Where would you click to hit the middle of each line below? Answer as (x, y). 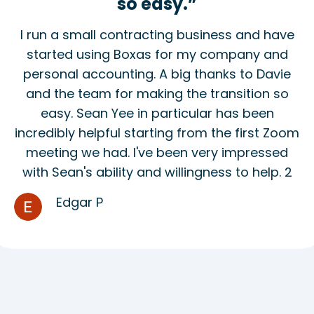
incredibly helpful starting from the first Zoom (157, 132)
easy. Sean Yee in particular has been (157, 113)
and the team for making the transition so (157, 93)
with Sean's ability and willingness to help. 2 (157, 172)
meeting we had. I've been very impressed (157, 152)
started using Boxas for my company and (157, 54)
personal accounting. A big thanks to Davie (157, 74)
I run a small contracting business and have (157, 34)
